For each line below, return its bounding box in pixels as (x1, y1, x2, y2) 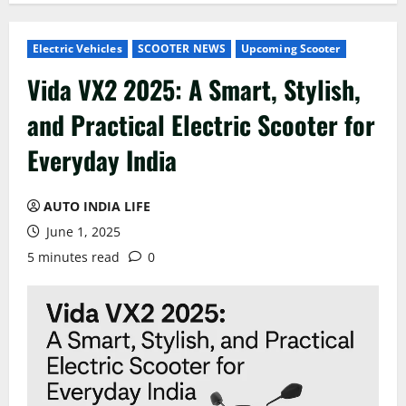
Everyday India (27, 140, 177, 179)
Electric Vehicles (33, 40, 122, 56)
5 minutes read (27, 247, 120, 266)
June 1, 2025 (43, 222, 121, 240)
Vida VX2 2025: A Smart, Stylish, (27, 70, 361, 108)
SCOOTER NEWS (137, 40, 226, 56)
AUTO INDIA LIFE (43, 197, 150, 215)
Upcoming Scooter (240, 40, 341, 56)
